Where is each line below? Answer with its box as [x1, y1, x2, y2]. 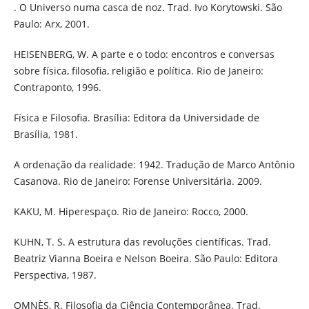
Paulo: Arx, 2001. [13, 17, 90, 31]
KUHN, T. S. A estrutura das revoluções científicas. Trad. [13, 235, 271, 249]
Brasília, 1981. [13, 128, 78, 141]
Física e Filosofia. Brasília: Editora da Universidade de [13, 111, 259, 125]
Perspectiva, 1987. [13, 268, 97, 282]
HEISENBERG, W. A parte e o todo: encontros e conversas [13, 48, 275, 61]
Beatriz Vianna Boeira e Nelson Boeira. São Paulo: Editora [13, 252, 278, 266]
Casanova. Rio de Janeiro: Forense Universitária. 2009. [13, 175, 262, 188]
